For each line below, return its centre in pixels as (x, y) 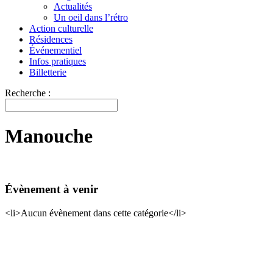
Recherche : (28, 93)
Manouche (49, 136)
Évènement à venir (51, 190)
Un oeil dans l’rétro (91, 18)
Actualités (73, 7)
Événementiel (55, 51)
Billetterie (48, 73)
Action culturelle (61, 29)
